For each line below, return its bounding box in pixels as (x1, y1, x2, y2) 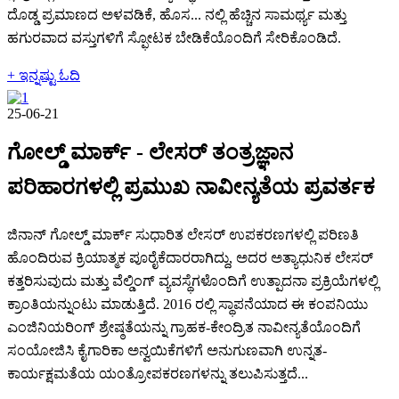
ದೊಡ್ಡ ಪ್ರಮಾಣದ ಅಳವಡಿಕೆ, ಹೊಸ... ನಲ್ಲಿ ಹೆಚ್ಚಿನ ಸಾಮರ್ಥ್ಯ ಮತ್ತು (7, 6, 346, 22)
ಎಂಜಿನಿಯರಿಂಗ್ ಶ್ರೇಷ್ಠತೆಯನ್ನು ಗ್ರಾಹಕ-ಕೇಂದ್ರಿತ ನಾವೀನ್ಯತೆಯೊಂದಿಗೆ (7, 320, 361, 336)
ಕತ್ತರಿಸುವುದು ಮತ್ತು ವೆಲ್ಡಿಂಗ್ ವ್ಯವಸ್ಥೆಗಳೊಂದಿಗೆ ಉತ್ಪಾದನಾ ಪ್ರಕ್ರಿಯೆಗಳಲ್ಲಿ (7, 273, 379, 289)
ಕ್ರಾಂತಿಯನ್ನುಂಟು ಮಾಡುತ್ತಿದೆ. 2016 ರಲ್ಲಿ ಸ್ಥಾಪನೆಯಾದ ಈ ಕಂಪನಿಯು (7, 297, 368, 313)
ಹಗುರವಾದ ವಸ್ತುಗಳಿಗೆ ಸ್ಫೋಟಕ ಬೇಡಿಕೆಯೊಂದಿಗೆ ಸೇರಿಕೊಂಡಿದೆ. (7, 29, 341, 45)
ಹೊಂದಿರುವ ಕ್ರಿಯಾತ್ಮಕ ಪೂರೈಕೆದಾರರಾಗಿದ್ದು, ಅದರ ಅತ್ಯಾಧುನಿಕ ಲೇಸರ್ (7, 250, 373, 266)
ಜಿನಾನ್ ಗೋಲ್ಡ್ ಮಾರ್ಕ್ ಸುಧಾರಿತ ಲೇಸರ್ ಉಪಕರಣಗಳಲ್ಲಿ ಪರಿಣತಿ (7, 227, 359, 243)
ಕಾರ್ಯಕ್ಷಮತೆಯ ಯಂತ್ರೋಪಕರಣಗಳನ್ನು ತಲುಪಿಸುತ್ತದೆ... (7, 366, 308, 382)
